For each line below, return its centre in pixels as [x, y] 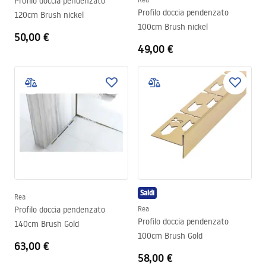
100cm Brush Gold [170, 236]
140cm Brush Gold [47, 224]
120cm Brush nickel [49, 15]
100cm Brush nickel [173, 27]
